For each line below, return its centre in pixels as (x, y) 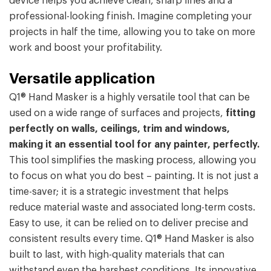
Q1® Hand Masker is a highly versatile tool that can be (129, 98)
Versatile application (82, 79)
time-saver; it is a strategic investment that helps (119, 192)
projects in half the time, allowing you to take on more (132, 32)
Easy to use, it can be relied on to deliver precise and (129, 224)
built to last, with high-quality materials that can (117, 255)
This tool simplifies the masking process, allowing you (132, 161)
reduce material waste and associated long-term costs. (132, 208)
